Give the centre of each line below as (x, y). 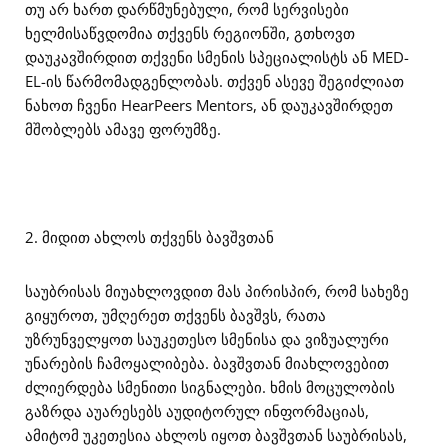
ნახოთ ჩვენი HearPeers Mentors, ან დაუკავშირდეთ (209, 105)
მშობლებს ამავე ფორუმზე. (123, 129)
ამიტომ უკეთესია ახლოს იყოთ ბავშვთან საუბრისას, (216, 435)
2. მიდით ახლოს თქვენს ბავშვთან (149, 237)
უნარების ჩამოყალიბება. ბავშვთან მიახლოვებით (207, 363)
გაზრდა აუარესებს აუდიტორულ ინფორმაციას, (197, 411)
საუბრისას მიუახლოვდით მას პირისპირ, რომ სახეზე (217, 291)
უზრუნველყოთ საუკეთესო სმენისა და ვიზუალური (207, 339)
